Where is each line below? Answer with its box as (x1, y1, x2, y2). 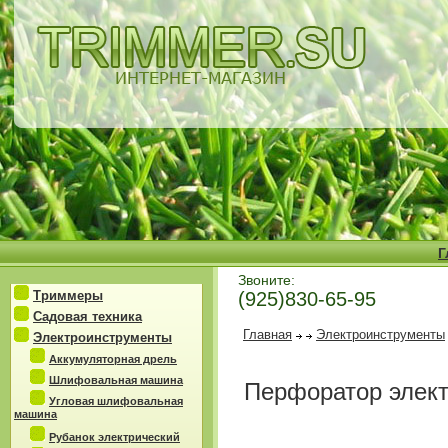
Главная (243, 327, 292, 342)
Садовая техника (33, 309, 142, 324)
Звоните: (238, 272, 295, 288)
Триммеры (33, 288, 103, 303)
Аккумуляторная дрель (49, 353, 177, 365)
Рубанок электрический (49, 431, 180, 443)
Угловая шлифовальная (49, 395, 183, 407)
